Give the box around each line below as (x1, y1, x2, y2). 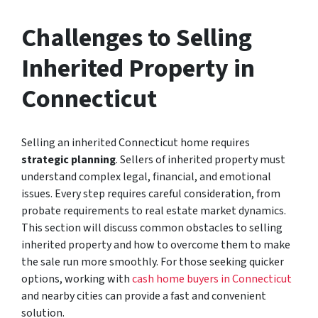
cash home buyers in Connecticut (132, 270, 292, 287)
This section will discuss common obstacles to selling (21, 219, 283, 236)
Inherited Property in (21, 50, 255, 87)
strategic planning (21, 151, 116, 168)
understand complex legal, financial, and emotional (21, 168, 271, 185)
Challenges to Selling (21, 19, 252, 56)
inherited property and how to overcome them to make (21, 236, 290, 253)
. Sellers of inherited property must (116, 151, 285, 168)
